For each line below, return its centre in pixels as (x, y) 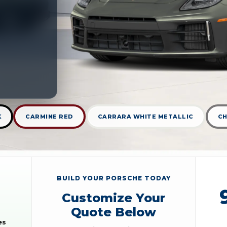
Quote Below (113, 212)
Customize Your (113, 198)
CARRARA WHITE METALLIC (145, 117)
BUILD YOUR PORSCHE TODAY (113, 178)
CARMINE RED (49, 117)
